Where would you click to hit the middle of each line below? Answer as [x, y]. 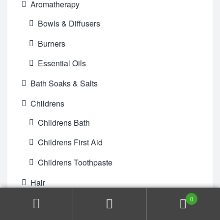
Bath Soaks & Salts [64, 83]
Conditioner [58, 201]
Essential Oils [62, 63]
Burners [51, 43]
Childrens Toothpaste [75, 163]
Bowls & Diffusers [69, 23]
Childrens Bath [64, 122]
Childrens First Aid [70, 142]
